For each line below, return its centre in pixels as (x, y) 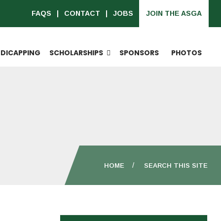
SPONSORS (139, 53)
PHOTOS (186, 53)
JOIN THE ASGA (174, 13)
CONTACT (82, 13)
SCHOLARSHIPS (76, 53)
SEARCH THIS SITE (176, 166)
